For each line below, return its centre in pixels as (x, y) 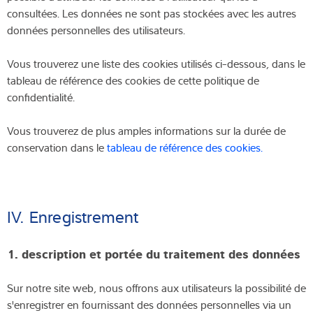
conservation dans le (57, 147)
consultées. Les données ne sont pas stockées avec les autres (152, 13)
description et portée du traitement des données (161, 253)
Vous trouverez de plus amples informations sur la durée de (146, 130)
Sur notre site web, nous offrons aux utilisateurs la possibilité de (156, 287)
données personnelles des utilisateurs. (96, 30)
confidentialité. (41, 97)
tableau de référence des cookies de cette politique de (133, 80)
